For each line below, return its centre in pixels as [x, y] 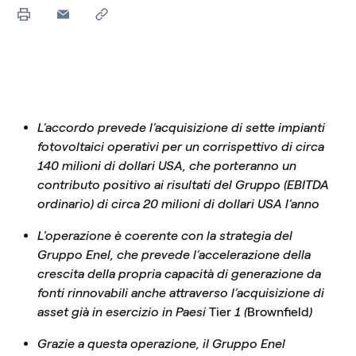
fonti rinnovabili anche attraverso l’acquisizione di [180, 293]
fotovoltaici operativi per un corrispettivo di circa [180, 147]
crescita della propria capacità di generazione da [179, 274]
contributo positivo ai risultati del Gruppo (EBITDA [183, 185]
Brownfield [278, 312]
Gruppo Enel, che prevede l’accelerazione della [174, 255]
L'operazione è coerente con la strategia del [164, 236]
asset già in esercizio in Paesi [123, 312]
